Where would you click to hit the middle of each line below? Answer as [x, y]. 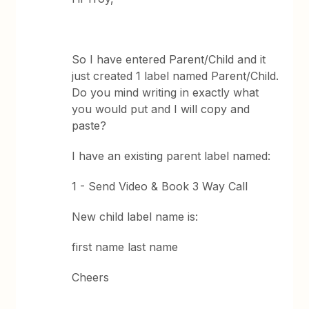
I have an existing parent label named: [171, 156]
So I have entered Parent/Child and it [169, 60]
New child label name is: [135, 217]
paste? [89, 126]
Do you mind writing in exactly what [166, 93]
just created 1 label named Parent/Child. [176, 76]
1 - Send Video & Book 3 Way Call [160, 187]
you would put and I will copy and [161, 109]
